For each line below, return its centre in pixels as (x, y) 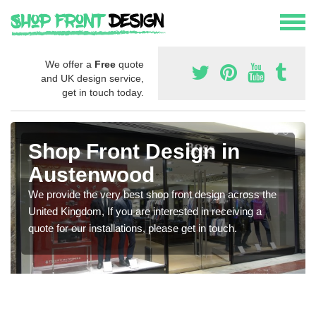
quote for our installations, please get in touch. (133, 229)
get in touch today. (103, 93)
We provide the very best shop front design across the (152, 195)
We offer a (70, 65)
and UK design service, (92, 79)
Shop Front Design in (134, 152)
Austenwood (91, 175)
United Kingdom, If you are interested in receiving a (145, 212)
